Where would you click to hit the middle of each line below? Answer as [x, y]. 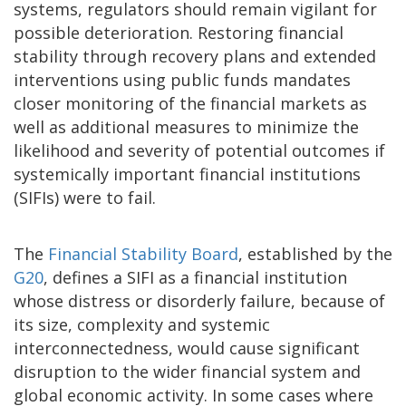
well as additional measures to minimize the [186, 126]
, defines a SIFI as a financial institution [195, 277]
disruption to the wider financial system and [187, 371]
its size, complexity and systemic [142, 324]
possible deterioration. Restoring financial [179, 32]
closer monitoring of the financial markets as [190, 103]
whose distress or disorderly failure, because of [199, 300]
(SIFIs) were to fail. [85, 197]
